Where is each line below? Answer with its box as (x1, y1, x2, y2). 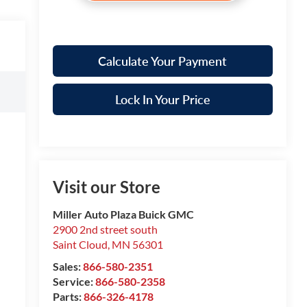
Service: (52, 275, 95, 288)
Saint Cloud (52, 238, 108, 251)
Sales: (52, 260, 83, 273)
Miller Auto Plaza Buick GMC (52, 208, 194, 221)
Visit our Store (52, 177, 160, 197)
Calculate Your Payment (98, 53, 228, 69)
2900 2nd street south (52, 223, 158, 236)
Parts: (52, 290, 84, 304)
